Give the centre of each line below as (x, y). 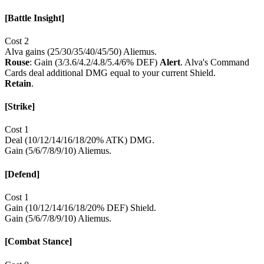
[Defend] (22, 174)
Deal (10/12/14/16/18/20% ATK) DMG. (80, 140)
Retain (18, 83)
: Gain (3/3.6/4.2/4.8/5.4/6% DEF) (95, 62)
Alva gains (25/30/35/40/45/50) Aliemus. (81, 51)
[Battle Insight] (34, 18)
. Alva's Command (215, 62)
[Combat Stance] (38, 242)
